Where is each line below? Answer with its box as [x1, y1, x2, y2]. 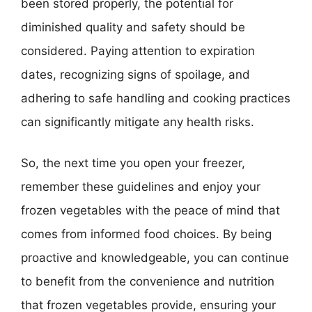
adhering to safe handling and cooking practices [21, 91, 290, 105]
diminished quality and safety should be [21, 19, 245, 34]
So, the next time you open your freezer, [21, 156, 245, 170]
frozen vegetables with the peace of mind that [21, 203, 280, 217]
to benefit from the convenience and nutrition [21, 274, 274, 288]
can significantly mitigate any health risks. [21, 114, 254, 129]
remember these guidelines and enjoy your [21, 180, 260, 194]
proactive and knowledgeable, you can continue [21, 251, 289, 265]
